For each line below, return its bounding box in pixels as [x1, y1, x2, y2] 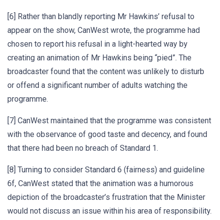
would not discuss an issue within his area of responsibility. [7, 206, 212, 216]
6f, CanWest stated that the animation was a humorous [7, 179, 193, 188]
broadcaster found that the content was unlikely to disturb [7, 67, 204, 76]
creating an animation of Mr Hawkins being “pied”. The [7, 53, 192, 62]
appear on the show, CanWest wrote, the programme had [7, 26, 200, 35]
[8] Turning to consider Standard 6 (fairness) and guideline [7, 165, 205, 174]
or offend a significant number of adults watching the [7, 81, 188, 90]
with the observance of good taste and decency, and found [7, 130, 207, 139]
